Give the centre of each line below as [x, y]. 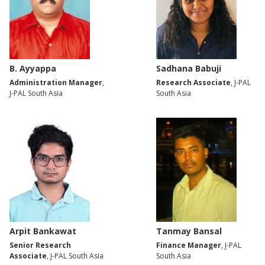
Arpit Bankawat [43, 231]
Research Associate [193, 82]
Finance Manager [189, 245]
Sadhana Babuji [189, 68]
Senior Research [40, 245]
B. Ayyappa [33, 68]
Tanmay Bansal [189, 231]
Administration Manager [56, 82]
